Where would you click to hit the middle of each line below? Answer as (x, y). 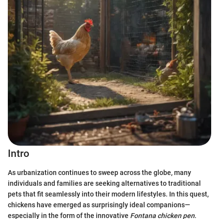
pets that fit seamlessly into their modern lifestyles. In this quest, (108, 194)
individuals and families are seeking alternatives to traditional (104, 183)
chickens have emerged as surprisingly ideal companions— (99, 205)
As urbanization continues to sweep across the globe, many (99, 172)
